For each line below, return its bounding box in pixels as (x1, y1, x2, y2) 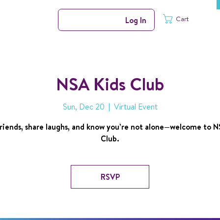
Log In (125, 14, 147, 26)
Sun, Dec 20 (62, 101, 105, 112)
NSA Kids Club (56, 72, 164, 96)
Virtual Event (113, 101, 158, 112)
